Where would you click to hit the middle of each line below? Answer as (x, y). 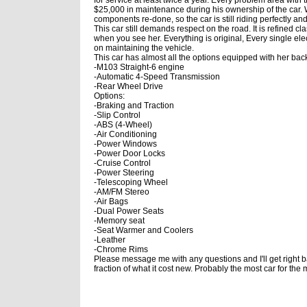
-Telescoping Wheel (131, 182)
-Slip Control (117, 115)
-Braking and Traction (134, 105)
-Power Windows (125, 144)
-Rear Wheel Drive (128, 86)
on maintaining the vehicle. (144, 48)
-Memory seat (119, 220)
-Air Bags (111, 201)
